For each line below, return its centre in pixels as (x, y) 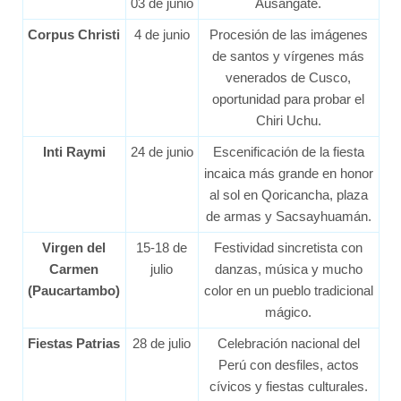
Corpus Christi (74, 34)
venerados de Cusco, (288, 77)
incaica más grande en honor (288, 173)
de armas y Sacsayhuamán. (288, 216)
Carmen (74, 269)
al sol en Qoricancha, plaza (288, 194)
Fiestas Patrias (74, 343)
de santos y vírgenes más (288, 55)
